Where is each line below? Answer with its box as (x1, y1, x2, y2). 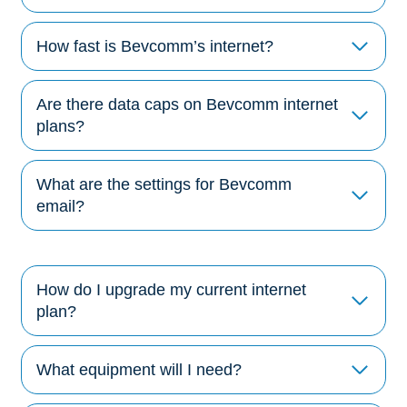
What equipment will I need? (36, 360, 242, 379)
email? (36, 196, 84, 215)
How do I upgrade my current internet (36, 280, 306, 299)
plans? (36, 116, 84, 135)
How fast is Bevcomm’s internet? (36, 36, 273, 55)
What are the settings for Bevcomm (36, 174, 292, 194)
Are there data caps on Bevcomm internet (36, 94, 338, 114)
